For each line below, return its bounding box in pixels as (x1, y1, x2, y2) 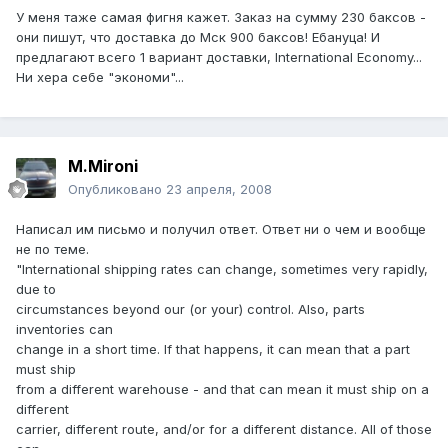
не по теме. (16, 241, 89, 258)
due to (16, 281, 56, 298)
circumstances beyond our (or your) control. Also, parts (16, 301, 365, 318)
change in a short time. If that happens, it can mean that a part (16, 341, 410, 358)
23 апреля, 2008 (166, 181, 272, 198)
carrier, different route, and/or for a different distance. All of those (16, 421, 432, 438)
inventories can (16, 321, 113, 338)
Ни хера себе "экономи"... (16, 69, 184, 86)
